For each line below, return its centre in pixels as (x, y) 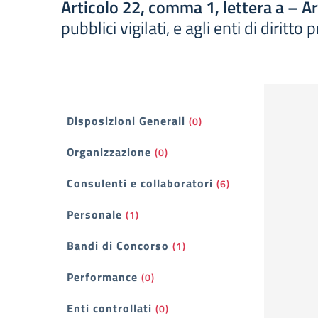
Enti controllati (109, 308)
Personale (94, 214)
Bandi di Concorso (118, 246)
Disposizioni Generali (126, 121)
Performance (102, 277)
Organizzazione (109, 152)
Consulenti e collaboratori (140, 183)
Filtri (86, 126)
